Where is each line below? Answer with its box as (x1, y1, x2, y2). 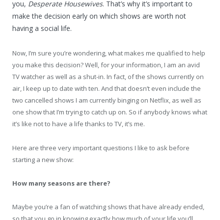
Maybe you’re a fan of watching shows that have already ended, (12, 202, 204, 211)
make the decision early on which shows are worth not (12, 11, 186, 21)
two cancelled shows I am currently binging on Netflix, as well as (12, 96, 201, 105)
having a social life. (12, 24, 72, 33)
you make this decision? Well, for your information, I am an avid (12, 60, 200, 70)
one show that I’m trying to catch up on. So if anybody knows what (12, 108, 207, 117)
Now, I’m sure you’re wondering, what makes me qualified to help (12, 49, 205, 58)
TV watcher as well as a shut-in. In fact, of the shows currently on (12, 72, 204, 82)
